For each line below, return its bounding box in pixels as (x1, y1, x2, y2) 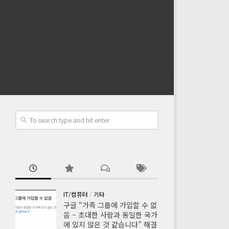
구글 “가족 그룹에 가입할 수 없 (63, 200, 157, 210)
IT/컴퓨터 (63, 190, 88, 198)
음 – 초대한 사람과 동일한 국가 (63, 210, 157, 220)
